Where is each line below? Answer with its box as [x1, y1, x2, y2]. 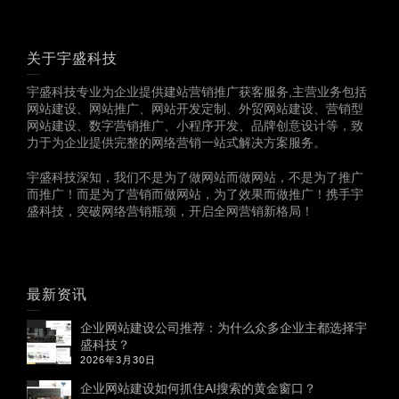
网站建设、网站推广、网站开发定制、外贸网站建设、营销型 [27, 102, 363, 116]
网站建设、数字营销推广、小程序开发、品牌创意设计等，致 [27, 118, 363, 133]
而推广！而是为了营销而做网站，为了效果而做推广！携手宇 [27, 187, 363, 201]
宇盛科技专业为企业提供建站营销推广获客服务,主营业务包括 [27, 85, 367, 99]
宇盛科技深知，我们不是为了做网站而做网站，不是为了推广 [27, 170, 363, 184]
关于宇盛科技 [27, 50, 118, 67]
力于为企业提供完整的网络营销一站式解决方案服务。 [27, 135, 326, 150]
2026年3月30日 [80, 354, 156, 365]
